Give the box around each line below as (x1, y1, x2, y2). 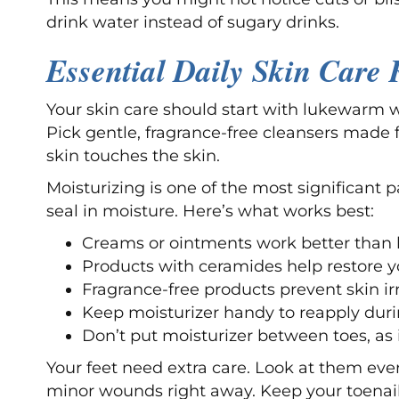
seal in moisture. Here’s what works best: (46, 201, 374, 222)
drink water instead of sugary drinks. (46, 12, 339, 33)
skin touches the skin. (46, 146, 220, 167)
